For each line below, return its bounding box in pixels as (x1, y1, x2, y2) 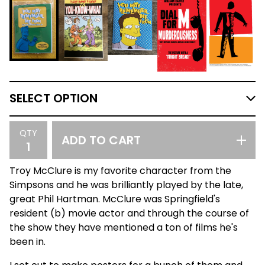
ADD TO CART (62, 131, 141, 148)
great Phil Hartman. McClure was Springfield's (9, 192, 220, 206)
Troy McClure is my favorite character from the (9, 163, 231, 177)
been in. (9, 234, 46, 248)
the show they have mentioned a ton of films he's (9, 220, 238, 234)
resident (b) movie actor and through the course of (9, 206, 249, 220)
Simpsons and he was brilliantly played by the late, (9, 177, 243, 192)
